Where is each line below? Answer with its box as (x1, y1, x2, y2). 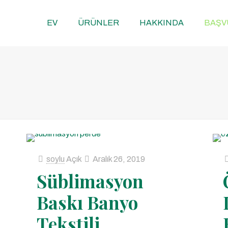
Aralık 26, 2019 (93, 155, 146, 163)
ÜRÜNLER (78, 18, 119, 27)
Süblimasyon (37, 169, 144, 193)
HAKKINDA (139, 18, 184, 27)
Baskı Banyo (37, 190, 138, 214)
